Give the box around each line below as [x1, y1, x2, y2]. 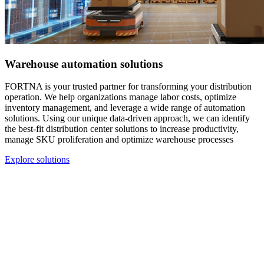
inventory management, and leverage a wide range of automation [5, 103, 245, 113]
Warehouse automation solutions [5, 57, 163, 70]
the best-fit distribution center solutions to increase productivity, [5, 124, 239, 134]
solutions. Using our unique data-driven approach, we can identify [5, 113, 250, 124]
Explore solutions [5, 154, 70, 165]
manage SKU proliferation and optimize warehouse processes [5, 134, 233, 145]
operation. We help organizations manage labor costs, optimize [5, 92, 236, 103]
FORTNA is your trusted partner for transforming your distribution [5, 81, 252, 92]
